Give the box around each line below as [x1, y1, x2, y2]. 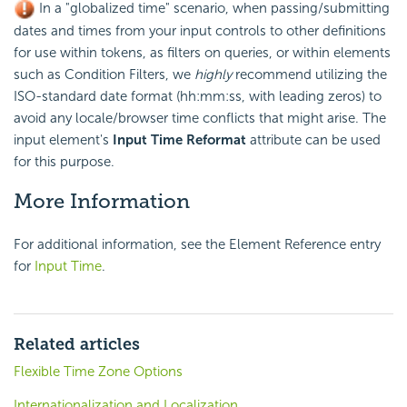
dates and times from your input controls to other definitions [14, 23, 386, 40]
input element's [14, 132, 113, 149]
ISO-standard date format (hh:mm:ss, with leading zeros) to [14, 88, 382, 105]
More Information [14, 189, 190, 214]
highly [194, 66, 232, 84]
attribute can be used [246, 132, 381, 149]
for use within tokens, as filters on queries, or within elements [14, 45, 391, 62]
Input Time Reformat [113, 132, 246, 149]
